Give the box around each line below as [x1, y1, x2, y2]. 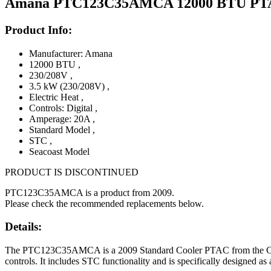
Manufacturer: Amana [29, 48, 113, 59]
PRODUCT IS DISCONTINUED [5, 166, 139, 177]
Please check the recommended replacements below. [5, 198, 204, 209]
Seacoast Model [29, 146, 90, 157]
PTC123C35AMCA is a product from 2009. [5, 187, 174, 198]
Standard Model [29, 124, 93, 135]
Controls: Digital [29, 102, 95, 113]
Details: [5, 220, 42, 233]
